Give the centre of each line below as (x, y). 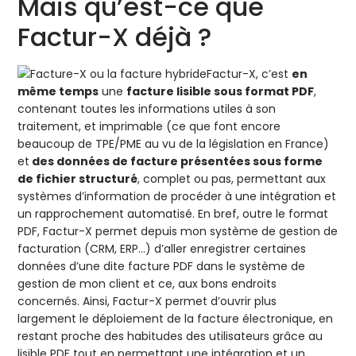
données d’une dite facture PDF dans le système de (162, 267)
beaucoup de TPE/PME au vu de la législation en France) (174, 144)
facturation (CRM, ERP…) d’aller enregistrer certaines (162, 249)
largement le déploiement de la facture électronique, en (176, 319)
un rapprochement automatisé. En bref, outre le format (173, 214)
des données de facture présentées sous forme (176, 162)
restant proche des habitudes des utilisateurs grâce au (170, 337)
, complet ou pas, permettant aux (232, 179)
